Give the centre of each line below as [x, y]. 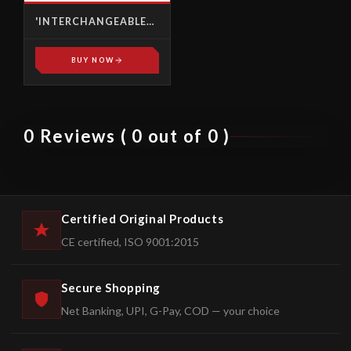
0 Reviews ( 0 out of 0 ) [127, 136]
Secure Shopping [111, 288]
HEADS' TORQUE [81, 35]
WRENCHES [66, 48]
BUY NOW [92, 60]
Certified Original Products [143, 219]
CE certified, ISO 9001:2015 [130, 242]
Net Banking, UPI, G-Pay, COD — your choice [170, 311]
